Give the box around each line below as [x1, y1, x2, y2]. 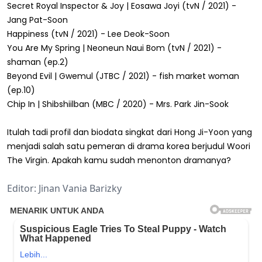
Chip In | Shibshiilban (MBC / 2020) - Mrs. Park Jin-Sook [7, 98, 229, 110]
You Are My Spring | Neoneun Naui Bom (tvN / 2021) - [7, 42, 222, 54]
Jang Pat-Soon [7, 13, 68, 26]
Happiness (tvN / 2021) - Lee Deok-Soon [7, 27, 170, 40]
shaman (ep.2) [7, 56, 68, 68]
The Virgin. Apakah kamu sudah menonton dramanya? [7, 154, 231, 166]
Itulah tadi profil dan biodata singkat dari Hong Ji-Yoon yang [7, 126, 252, 138]
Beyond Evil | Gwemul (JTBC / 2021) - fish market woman [7, 70, 239, 82]
